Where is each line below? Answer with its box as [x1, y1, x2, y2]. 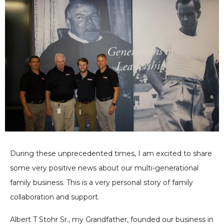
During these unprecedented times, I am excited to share [10, 149, 212, 158]
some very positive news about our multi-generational [10, 163, 198, 173]
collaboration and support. [10, 192, 99, 202]
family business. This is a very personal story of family [10, 178, 193, 187]
